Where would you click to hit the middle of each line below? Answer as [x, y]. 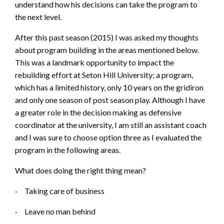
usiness [92, 190]
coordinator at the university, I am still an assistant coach [111, 124]
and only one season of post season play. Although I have [110, 99]
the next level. [38, 16]
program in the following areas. [68, 149]
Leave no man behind [60, 211]
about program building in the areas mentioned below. [107, 49]
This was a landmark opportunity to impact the [94, 62]
